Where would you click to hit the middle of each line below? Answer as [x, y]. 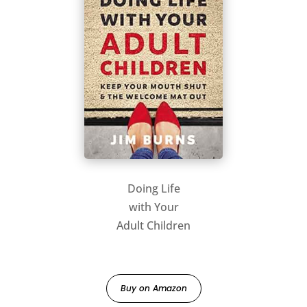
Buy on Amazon [153, 288]
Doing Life [153, 189]
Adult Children [153, 226]
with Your [153, 207]
